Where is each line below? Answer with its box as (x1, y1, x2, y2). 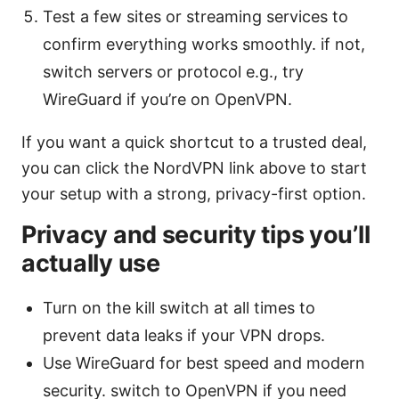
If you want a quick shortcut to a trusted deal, (21, 133, 367, 152)
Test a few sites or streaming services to (43, 7, 348, 27)
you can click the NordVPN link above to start (21, 159, 367, 178)
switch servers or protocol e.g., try (43, 62, 304, 82)
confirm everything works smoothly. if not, (43, 35, 365, 54)
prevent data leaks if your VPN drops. (43, 326, 325, 346)
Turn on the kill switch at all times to (43, 298, 315, 318)
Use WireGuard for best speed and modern (43, 354, 365, 373)
